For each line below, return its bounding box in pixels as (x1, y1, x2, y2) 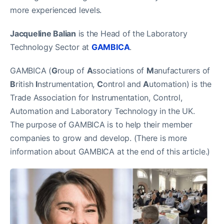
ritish (15, 79, 36, 89)
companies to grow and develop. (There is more (10, 133, 187, 143)
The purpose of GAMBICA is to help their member (10, 119, 192, 129)
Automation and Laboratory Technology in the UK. (10, 106, 195, 116)
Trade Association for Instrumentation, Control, (10, 92, 182, 102)
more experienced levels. (10, 5, 102, 15)
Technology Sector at (10, 42, 91, 52)
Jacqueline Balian (10, 28, 76, 38)
